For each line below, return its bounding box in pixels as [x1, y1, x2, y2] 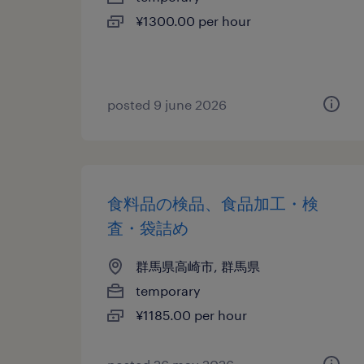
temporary [136, 283, 201, 298]
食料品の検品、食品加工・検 [107, 193, 318, 213]
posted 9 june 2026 [107, 97, 227, 112]
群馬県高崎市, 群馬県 [136, 258, 260, 274]
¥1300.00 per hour [136, 13, 251, 28]
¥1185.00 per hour [136, 307, 247, 323]
